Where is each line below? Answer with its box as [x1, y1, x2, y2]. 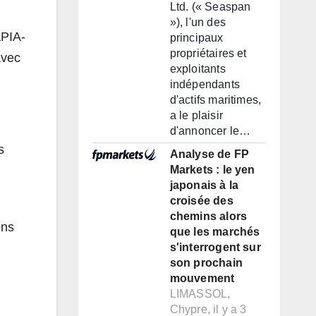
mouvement [169, 272, 235, 285]
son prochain [169, 257, 243, 269]
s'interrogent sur [169, 241, 261, 254]
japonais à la [169, 179, 239, 192]
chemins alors [169, 210, 248, 223]
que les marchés [169, 226, 260, 238]
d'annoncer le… [169, 125, 251, 138]
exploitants [169, 63, 226, 75]
